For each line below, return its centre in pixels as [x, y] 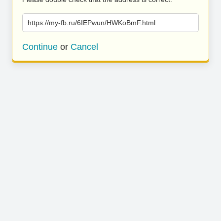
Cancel [84, 47]
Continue [40, 47]
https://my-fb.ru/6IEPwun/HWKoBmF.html [92, 23]
